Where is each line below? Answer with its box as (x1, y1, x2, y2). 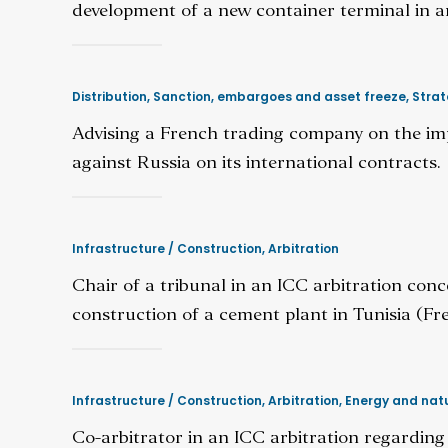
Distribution (72, 88, 147, 105)
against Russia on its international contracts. (72, 155, 441, 172)
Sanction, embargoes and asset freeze (153, 88, 406, 105)
